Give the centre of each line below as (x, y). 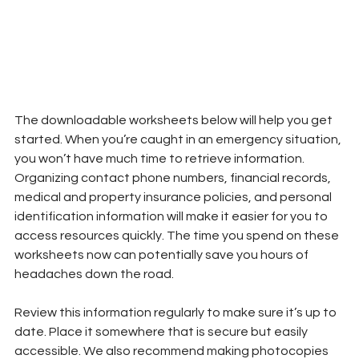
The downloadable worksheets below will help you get (175, 121)
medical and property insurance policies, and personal (174, 198)
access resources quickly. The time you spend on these (178, 236)
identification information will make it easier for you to (172, 217)
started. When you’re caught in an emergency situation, (179, 140)
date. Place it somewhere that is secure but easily (162, 332)
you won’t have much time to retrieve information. (161, 159)
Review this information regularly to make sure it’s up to (177, 313)
